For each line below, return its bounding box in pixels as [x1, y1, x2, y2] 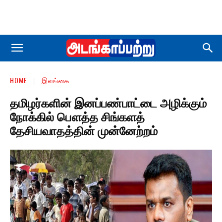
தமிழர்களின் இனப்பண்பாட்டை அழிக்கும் [10, 93, 207, 111]
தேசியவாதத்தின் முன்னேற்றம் [10, 120, 158, 139]
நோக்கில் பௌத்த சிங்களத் [10, 107, 145, 125]
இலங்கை [42, 75, 70, 85]
